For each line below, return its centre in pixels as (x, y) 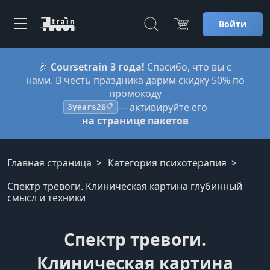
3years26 (86, 107)
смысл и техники (46, 198)
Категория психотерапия (167, 163)
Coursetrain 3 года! (98, 67)
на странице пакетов (135, 121)
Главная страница (49, 163)
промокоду (135, 93)
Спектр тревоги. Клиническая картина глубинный (125, 186)
